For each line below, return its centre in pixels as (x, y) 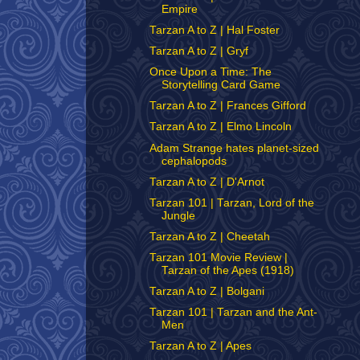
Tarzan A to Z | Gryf (198, 51)
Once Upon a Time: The (210, 72)
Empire (179, 9)
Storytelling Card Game (221, 85)
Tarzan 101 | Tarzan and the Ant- (233, 313)
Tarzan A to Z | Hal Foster (214, 30)
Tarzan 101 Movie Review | (218, 258)
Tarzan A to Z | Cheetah (209, 236)
